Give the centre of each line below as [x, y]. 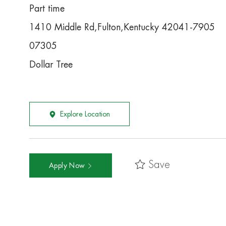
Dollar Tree [51, 65]
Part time [47, 9]
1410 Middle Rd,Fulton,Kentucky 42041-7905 [122, 27]
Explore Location [85, 114]
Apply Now [68, 166]
